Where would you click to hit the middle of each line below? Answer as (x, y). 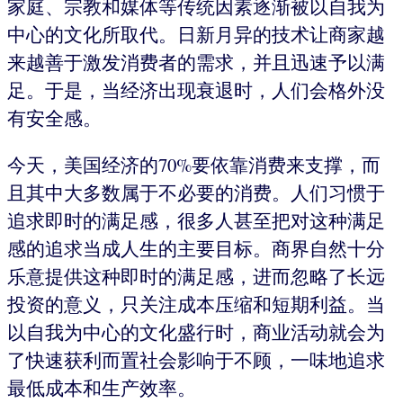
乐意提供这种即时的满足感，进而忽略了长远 (196, 276)
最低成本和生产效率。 (102, 387)
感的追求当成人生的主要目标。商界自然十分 (196, 248)
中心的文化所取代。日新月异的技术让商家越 (196, 35)
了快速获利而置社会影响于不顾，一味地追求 (196, 359)
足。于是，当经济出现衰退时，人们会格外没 (196, 90)
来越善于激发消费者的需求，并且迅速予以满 (196, 63)
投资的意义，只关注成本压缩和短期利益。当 (196, 304)
